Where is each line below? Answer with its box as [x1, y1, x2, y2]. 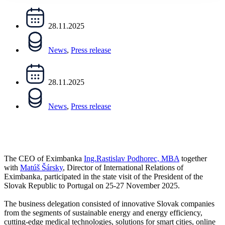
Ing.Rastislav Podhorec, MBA [84, 154, 179, 163]
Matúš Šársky [20, 163, 63, 172]
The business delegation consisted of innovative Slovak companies [4, 199, 214, 208]
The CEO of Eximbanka [4, 154, 84, 163]
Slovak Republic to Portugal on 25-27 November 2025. [4, 181, 180, 190]
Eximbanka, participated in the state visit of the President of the [4, 172, 203, 181]
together [179, 154, 207, 163]
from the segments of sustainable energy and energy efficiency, [4, 208, 202, 217]
